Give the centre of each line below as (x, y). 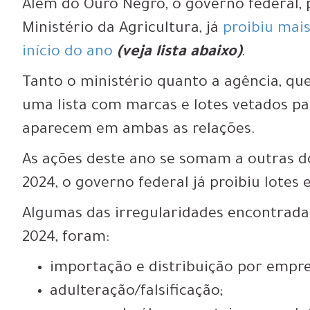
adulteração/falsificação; (137, 292)
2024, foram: (66, 238)
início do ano (68, 53)
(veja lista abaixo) (180, 53)
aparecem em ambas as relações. (139, 130)
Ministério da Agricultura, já (123, 29)
